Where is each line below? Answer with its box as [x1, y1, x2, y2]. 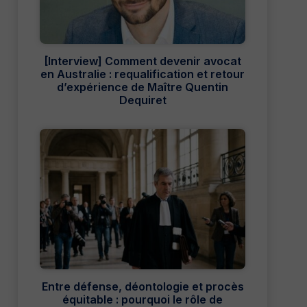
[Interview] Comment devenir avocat [44, 54, 241, 69]
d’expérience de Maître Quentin [57, 80, 228, 95]
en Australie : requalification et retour [40, 67, 245, 82]
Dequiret [119, 93, 167, 108]
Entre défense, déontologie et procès [41, 280, 244, 294]
